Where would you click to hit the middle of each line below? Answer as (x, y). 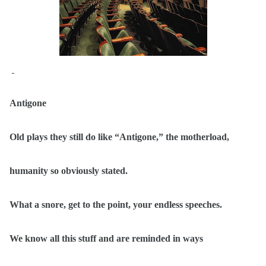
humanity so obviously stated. (69, 171)
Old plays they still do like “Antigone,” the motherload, (119, 137)
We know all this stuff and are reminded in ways (106, 238)
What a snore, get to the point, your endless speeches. (116, 205)
